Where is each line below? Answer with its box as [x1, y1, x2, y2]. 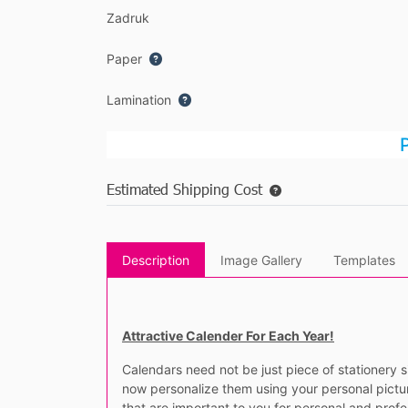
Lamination [107, 92, 171, 108]
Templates [333, 252, 395, 269]
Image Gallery [220, 252, 302, 269]
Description [122, 252, 189, 269]
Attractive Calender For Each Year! [122, 328, 334, 344]
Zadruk [107, 10, 149, 26]
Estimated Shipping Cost [107, 179, 262, 199]
